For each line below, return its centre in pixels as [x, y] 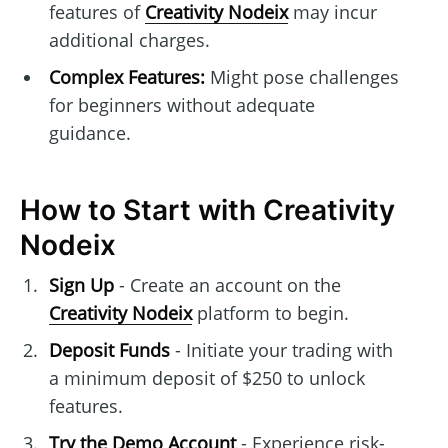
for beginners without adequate [181, 105]
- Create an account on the [227, 285]
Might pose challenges [301, 77]
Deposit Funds [109, 350]
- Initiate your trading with [281, 350]
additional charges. [129, 40]
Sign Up [81, 285]
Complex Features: [126, 77]
